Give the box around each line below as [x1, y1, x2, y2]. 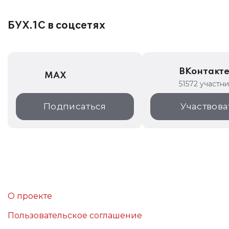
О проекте [8, 191, 52, 201]
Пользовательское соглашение [8, 210, 142, 220]
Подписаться [43, 101, 106, 111]
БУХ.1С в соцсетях [8, 19, 105, 32]
